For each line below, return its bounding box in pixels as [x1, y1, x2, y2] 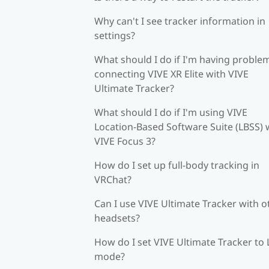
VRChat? [94, 172, 131, 186]
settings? [94, 28, 135, 42]
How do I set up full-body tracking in [94, 158, 259, 172]
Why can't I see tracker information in [94, 14, 265, 28]
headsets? [94, 211, 140, 225]
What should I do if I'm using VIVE [94, 105, 247, 119]
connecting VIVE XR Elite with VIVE [94, 67, 249, 80]
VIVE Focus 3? [94, 134, 156, 148]
